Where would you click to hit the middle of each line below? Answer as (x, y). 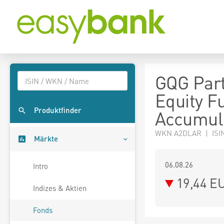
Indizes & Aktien (60, 188)
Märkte (46, 139)
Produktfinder (58, 110)
